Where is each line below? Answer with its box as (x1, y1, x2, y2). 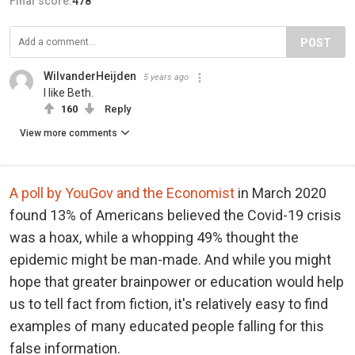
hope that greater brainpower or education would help (10, 273, 344, 291)
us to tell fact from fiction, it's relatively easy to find (10, 296, 328, 313)
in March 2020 (235, 185, 326, 202)
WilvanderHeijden (44, 70, 136, 83)
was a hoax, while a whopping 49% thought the (10, 229, 299, 246)
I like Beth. (44, 86, 94, 100)
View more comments (20, 128, 117, 139)
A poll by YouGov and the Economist (10, 185, 235, 202)
